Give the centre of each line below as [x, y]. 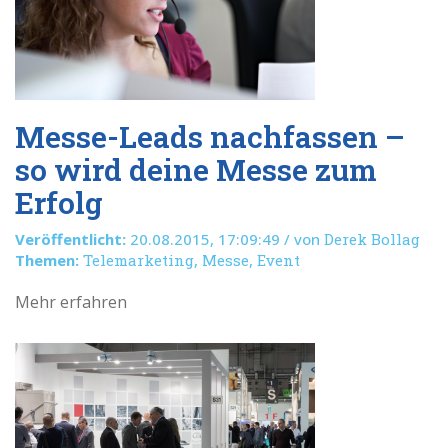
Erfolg [59, 202]
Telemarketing [138, 260]
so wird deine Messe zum [196, 169]
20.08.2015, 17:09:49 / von [225, 239]
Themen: [47, 260]
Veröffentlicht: [70, 239]
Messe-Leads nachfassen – [210, 136]
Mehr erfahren [71, 302]
